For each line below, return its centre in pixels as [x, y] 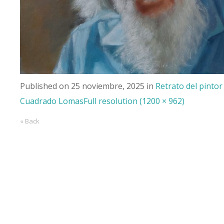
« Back [30, 121]
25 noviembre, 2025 [108, 86]
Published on [45, 86]
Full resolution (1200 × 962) [134, 101]
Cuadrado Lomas [52, 101]
